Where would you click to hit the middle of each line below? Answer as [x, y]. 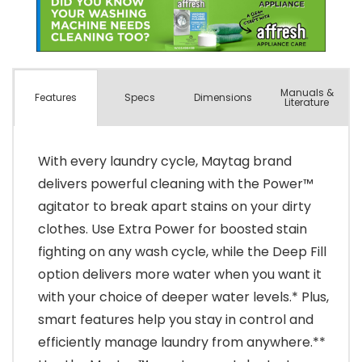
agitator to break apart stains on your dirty [175, 206]
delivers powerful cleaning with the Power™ [176, 183]
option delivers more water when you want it [180, 274]
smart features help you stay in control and [176, 319]
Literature [307, 102]
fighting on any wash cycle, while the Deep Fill [182, 251]
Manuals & [307, 92]
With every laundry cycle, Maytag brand [165, 161]
